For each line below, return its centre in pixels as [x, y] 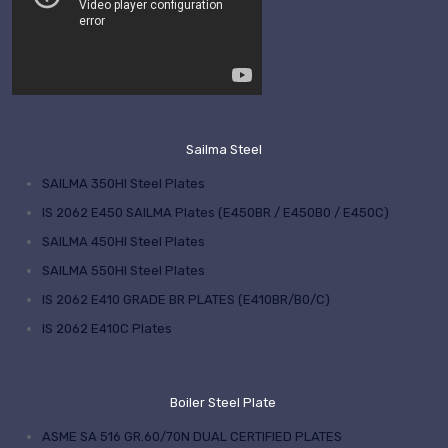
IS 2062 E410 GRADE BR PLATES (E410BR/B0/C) [186, 300]
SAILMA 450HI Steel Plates [123, 242]
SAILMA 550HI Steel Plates [123, 271]
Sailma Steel [224, 150]
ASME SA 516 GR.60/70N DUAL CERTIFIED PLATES [192, 437]
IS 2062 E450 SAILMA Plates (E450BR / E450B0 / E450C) [215, 213]
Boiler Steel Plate [224, 403]
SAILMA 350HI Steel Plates [123, 184]
